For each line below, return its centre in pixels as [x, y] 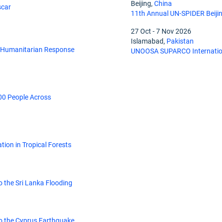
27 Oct [141, 31]
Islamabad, [149, 41]
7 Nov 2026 [174, 31]
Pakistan [180, 41]
